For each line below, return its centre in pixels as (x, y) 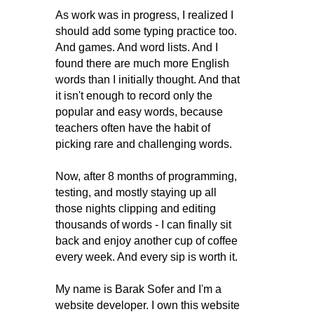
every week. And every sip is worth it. (146, 257)
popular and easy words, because (139, 112)
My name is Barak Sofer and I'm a (138, 289)
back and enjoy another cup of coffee (146, 241)
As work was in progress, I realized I (144, 15)
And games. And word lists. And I (137, 47)
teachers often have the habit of (133, 128)
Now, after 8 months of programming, (146, 176)
